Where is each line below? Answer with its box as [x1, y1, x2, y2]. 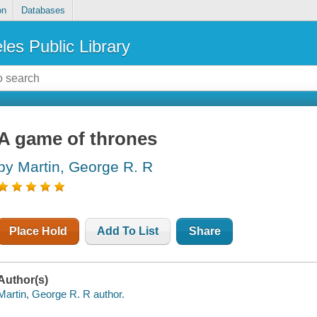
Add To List [97, 225, 159, 238]
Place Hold [9, 225, 68, 238]
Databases [21, 5, 65, 16]
